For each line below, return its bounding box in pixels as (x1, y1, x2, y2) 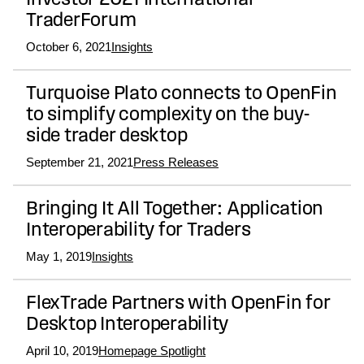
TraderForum (26, 11, 136, 32)
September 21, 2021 (26, 155, 133, 170)
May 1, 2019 (26, 249, 92, 264)
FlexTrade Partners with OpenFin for (26, 294, 331, 314)
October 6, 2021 (26, 40, 111, 54)
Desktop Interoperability (26, 315, 229, 336)
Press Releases (133, 155, 219, 170)
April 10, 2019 (26, 344, 98, 358)
